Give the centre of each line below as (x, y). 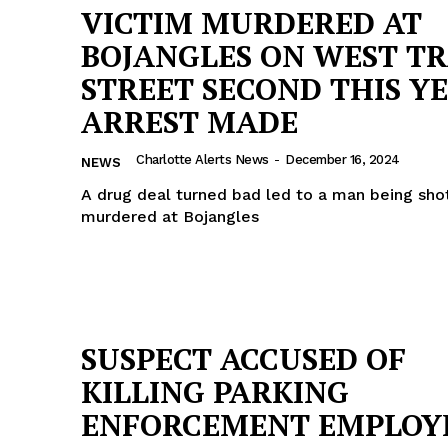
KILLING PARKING (215, 392)
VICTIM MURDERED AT (251, 23)
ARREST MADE (189, 122)
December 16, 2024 (342, 160)
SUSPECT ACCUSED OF (243, 359)
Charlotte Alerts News (202, 160)
